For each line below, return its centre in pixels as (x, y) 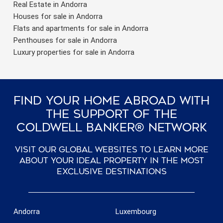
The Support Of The (111, 114)
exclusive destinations (111, 171)
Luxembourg (136, 211)
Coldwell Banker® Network (111, 127)
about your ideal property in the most (111, 160)
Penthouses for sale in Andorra (65, 40)
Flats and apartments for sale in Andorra (81, 28)
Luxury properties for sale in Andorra (74, 52)
